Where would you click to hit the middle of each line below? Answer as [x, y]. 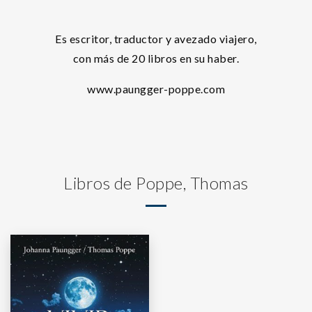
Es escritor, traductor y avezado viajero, [156, 39]
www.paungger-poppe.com [156, 89]
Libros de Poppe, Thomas [156, 183]
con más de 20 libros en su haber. [156, 58]
